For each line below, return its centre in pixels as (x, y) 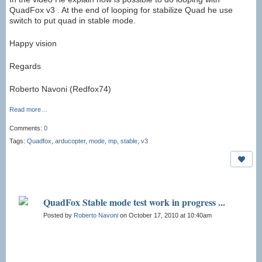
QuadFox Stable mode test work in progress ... (134, 202)
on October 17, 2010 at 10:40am (165, 216)
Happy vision (33, 44)
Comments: (27, 128)
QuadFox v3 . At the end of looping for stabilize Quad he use (121, 10)
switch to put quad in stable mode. (73, 21)
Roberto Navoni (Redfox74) (60, 89)
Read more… (28, 110)
